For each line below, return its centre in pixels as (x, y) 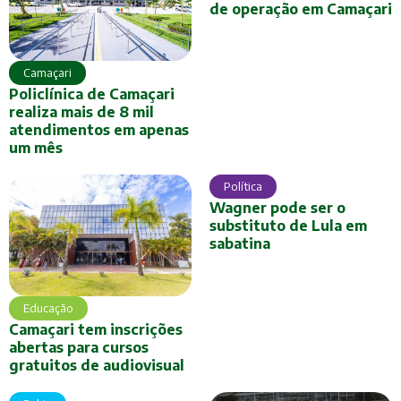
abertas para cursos (79, 348)
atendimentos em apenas (99, 130)
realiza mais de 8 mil (81, 112)
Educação (48, 308)
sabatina (240, 244)
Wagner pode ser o (277, 208)
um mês (36, 148)
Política (243, 187)
